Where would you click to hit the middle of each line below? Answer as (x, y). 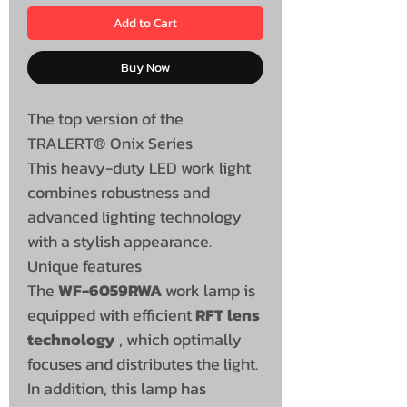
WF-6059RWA (110, 290)
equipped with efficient (111, 314)
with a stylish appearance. (119, 241)
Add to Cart (145, 23)
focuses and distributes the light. (143, 363)
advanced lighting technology (134, 216)
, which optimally (179, 339)
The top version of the (105, 118)
